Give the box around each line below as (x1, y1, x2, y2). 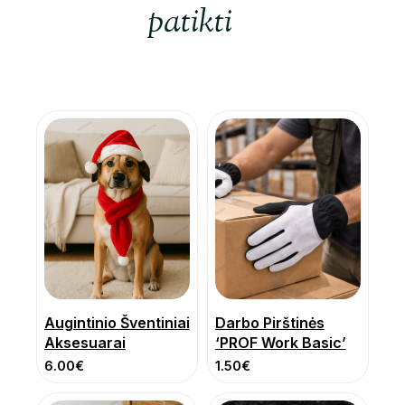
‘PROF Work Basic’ (215, 334, 346, 353)
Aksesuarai (44, 334, 126, 353)
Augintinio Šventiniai (44, 314, 190, 333)
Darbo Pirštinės (215, 314, 325, 333)
